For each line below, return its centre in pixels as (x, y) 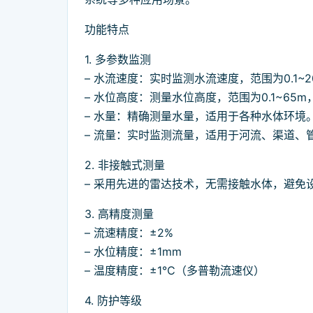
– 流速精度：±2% (129, 233)
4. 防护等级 (113, 301)
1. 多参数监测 (118, 60)
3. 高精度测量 (119, 214)
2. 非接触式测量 (125, 165)
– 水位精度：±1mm (133, 252)
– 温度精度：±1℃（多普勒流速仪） (175, 271)
